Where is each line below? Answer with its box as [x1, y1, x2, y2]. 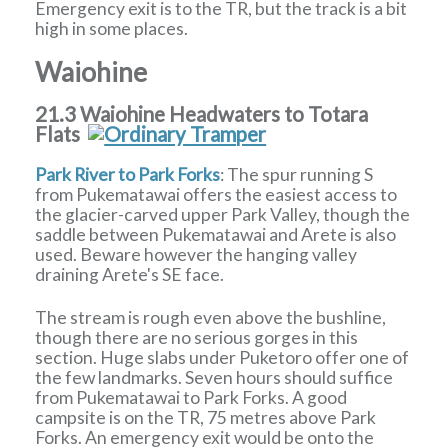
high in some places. [35, 17, 189, 39]
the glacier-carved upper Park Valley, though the [35, 203, 411, 225]
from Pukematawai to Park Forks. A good [35, 386, 348, 408]
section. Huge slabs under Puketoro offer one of [35, 346, 410, 368]
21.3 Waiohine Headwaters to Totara [35, 102, 369, 126]
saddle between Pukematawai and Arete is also [35, 223, 397, 245]
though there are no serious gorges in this [35, 326, 359, 348]
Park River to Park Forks [35, 163, 221, 185]
